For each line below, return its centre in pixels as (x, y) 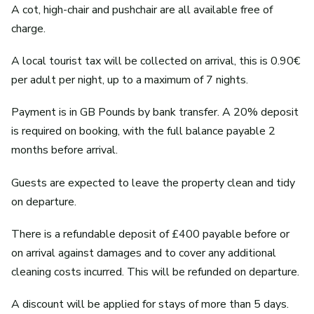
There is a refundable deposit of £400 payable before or (150, 234)
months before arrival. (64, 150)
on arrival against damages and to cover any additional (144, 253)
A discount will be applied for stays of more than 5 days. (150, 305)
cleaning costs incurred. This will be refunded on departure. (155, 272)
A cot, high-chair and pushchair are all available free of (142, 10)
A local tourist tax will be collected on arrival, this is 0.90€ (156, 61)
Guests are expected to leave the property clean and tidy (153, 183)
